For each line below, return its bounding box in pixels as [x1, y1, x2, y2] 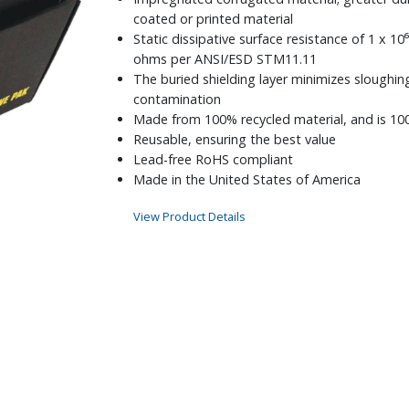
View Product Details [133, 207, 246, 225]
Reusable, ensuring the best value [133, 130, 337, 148]
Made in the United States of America [133, 170, 362, 188]
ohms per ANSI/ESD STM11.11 [133, 49, 318, 68]
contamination [133, 89, 222, 108]
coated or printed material [133, 9, 294, 27]
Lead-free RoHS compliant [133, 150, 294, 168]
